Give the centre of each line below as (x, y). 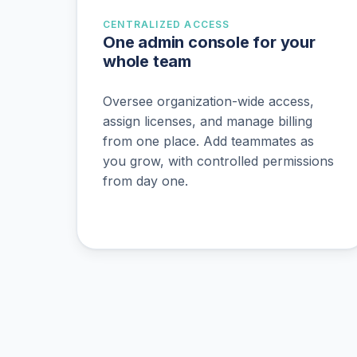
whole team (147, 62)
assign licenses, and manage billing (208, 121)
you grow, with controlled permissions (218, 161)
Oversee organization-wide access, (208, 101)
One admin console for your (209, 43)
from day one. (145, 180)
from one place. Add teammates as (208, 141)
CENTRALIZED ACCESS (167, 25)
